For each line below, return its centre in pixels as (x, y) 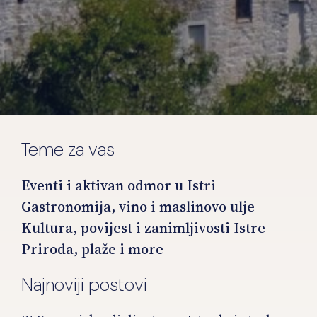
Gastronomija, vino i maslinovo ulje (138, 207)
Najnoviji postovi (84, 285)
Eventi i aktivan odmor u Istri (119, 186)
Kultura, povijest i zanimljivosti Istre (143, 228)
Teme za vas (68, 150)
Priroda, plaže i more (92, 249)
